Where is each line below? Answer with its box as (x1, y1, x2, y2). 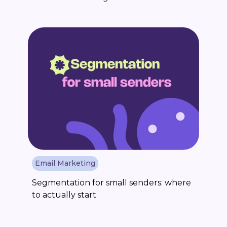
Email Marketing (34, 159, 95, 168)
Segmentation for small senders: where (31, 177, 191, 187)
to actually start (31, 190, 96, 200)
